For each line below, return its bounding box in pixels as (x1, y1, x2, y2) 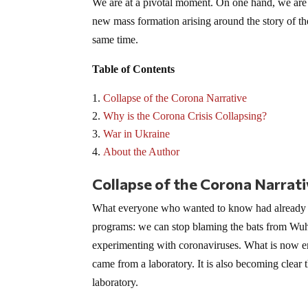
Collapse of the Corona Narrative (103, 91, 247, 104)
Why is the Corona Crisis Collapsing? (103, 109, 267, 122)
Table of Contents (92, 63, 175, 75)
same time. (92, 33, 139, 45)
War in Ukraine (103, 127, 170, 140)
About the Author (103, 145, 180, 157)
